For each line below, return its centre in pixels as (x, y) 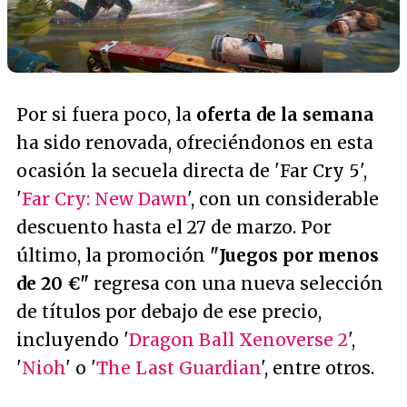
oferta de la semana (285, 114)
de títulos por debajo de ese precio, (169, 311)
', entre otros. (318, 367)
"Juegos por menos (294, 255)
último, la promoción (113, 255)
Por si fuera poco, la (106, 114)
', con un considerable (283, 199)
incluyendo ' (73, 339)
